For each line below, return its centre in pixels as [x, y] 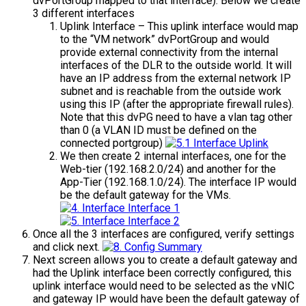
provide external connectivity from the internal [169, 52]
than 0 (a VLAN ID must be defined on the [158, 130]
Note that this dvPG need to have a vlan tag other [176, 117]
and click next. [68, 247]
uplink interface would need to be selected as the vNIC [164, 286]
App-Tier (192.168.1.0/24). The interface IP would [178, 182]
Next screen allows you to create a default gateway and [165, 260]
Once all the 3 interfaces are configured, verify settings [164, 234]
